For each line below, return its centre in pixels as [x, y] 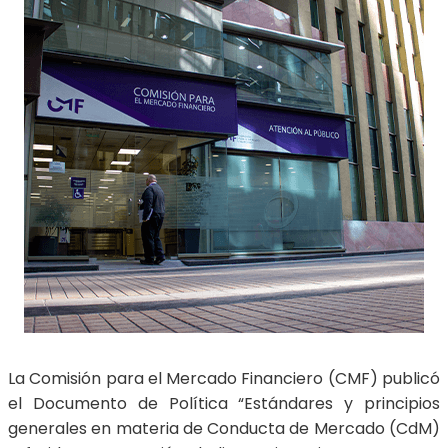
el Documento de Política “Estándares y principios [224, 404]
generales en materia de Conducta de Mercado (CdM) [224, 429]
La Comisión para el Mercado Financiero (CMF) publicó [224, 379]
